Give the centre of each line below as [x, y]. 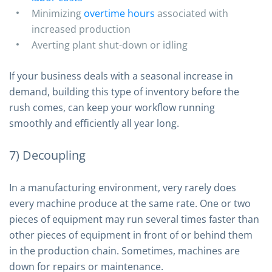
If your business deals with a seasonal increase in [121, 76]
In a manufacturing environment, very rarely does [123, 188]
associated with [192, 13]
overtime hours [119, 13]
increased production [81, 29]
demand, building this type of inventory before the [124, 92]
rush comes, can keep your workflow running [112, 107]
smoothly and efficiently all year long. [94, 123]
